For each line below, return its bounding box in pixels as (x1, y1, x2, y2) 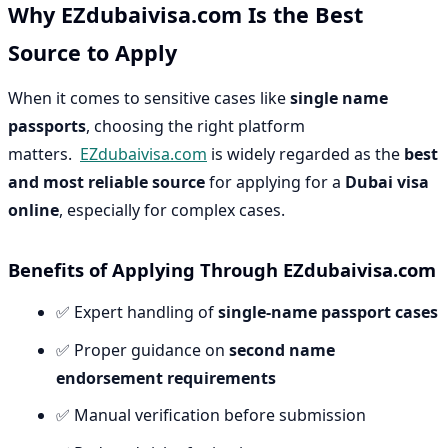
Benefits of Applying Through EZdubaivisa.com (8, 257, 436, 283)
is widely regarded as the (207, 143, 404, 166)
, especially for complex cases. (59, 199, 285, 222)
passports (8, 115, 86, 138)
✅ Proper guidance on (56, 338, 229, 361)
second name (229, 338, 335, 361)
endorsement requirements (56, 366, 276, 389)
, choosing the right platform (86, 115, 305, 138)
